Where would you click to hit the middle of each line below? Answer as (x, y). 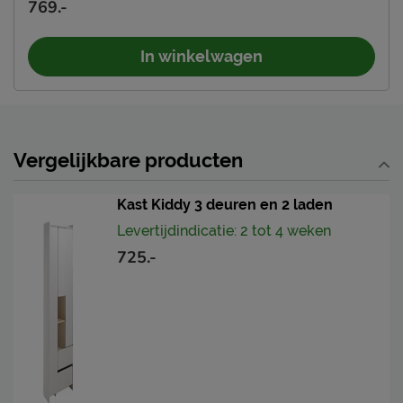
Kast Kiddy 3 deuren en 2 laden (225, 204)
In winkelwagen (201, 56)
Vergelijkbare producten (128, 160)
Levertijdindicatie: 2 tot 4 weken (224, 230)
